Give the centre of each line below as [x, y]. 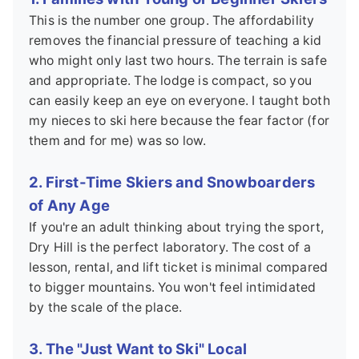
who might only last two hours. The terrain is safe [178, 61]
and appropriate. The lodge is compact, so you [171, 81]
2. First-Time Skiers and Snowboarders [172, 182]
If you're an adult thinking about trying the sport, [177, 228]
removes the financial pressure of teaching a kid [175, 41]
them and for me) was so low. [118, 141]
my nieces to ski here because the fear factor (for [179, 121]
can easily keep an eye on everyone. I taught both [179, 101]
